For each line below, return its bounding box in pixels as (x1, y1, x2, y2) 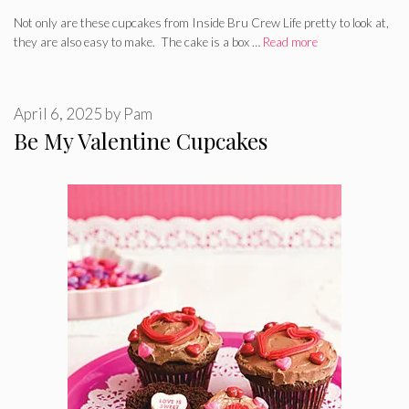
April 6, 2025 (14, 104, 102, 124)
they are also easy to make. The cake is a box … (14, 34, 263, 49)
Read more (263, 34, 318, 49)
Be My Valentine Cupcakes (14, 126, 267, 156)
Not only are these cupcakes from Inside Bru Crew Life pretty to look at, (14, 15, 389, 30)
